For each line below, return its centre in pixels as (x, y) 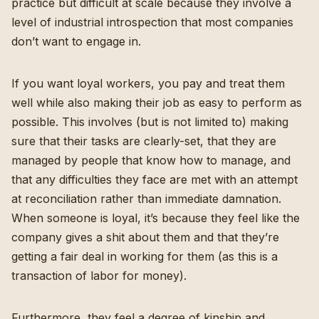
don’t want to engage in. (76, 41)
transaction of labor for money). (99, 275)
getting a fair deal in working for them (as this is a (145, 256)
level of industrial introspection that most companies (152, 22)
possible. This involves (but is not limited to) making (150, 121)
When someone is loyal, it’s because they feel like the (156, 218)
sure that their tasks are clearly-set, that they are (144, 141)
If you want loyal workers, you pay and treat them (148, 83)
